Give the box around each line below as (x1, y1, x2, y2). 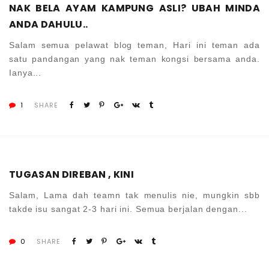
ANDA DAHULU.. (9, 17, 88, 31)
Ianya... (9, 67, 42, 77)
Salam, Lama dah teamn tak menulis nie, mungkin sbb (9, 190, 260, 200)
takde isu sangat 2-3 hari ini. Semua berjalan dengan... (9, 204, 247, 214)
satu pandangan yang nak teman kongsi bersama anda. (9, 53, 260, 64)
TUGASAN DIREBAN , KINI (9, 167, 134, 181)
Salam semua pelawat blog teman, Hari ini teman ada (9, 40, 260, 50)
